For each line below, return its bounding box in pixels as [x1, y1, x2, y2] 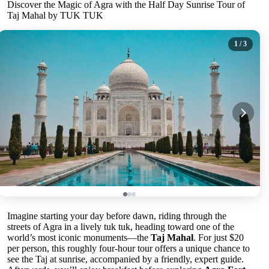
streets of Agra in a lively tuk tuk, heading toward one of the [7, 221, 234, 232]
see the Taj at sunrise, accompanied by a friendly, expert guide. [7, 253, 244, 264]
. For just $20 [193, 232, 244, 243]
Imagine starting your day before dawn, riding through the [7, 210, 226, 221]
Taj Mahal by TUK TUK [7, 10, 103, 20]
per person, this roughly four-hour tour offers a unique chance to [7, 243, 250, 253]
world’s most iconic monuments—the [7, 232, 151, 243]
